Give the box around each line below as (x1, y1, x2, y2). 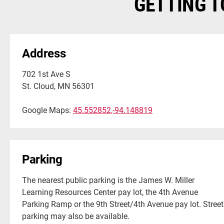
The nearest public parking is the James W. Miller (22, 174, 194, 185)
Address (22, 45, 66, 61)
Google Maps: (22, 104, 73, 115)
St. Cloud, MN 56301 (22, 80, 94, 91)
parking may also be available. (22, 210, 129, 221)
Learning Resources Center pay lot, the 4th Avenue (22, 186, 198, 197)
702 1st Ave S (22, 68, 70, 79)
